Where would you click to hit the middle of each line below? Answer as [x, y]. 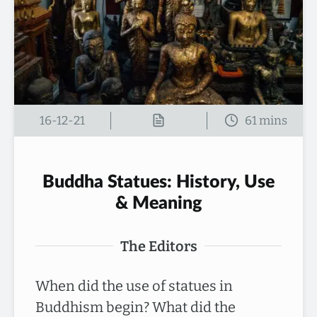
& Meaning [158, 203]
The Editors [158, 246]
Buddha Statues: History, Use [158, 182]
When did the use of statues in [134, 286]
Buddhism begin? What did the [136, 307]
